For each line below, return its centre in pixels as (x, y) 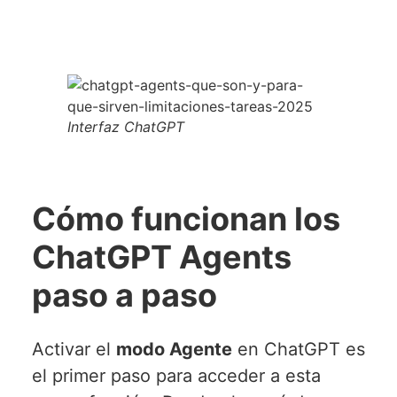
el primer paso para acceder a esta (176, 375)
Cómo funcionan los (186, 218)
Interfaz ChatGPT (125, 126)
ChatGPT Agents (161, 257)
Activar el (74, 349)
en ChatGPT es (298, 349)
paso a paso (124, 295)
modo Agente (174, 349)
